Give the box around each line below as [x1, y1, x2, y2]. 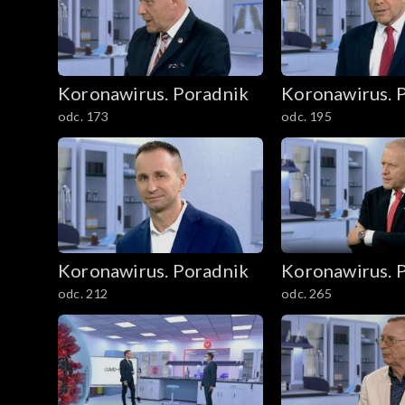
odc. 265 [281, 285, 332, 301]
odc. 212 [58, 285, 108, 301]
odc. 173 [58, 108, 108, 125]
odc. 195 [281, 108, 332, 125]
